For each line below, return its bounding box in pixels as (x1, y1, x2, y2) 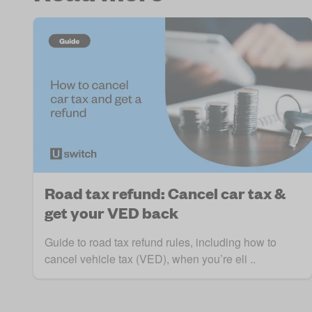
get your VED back (45, 203, 178, 224)
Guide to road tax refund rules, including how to (45, 234, 276, 251)
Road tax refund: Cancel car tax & (45, 183, 286, 204)
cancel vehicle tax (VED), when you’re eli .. (45, 251, 256, 267)
